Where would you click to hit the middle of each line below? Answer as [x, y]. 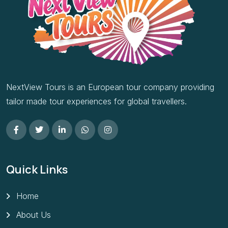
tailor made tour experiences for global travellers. [96, 101]
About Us [34, 215]
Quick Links [37, 170]
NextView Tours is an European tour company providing [110, 87]
